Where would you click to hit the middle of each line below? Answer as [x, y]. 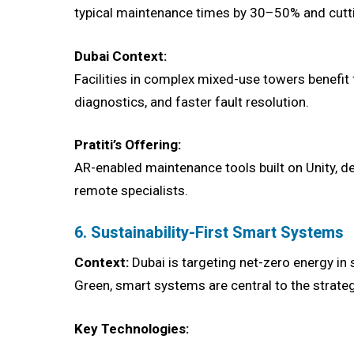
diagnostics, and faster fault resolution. [192, 102]
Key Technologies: [132, 328]
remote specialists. [132, 191]
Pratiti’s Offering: [128, 145]
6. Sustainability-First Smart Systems [209, 233]
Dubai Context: [121, 56]
